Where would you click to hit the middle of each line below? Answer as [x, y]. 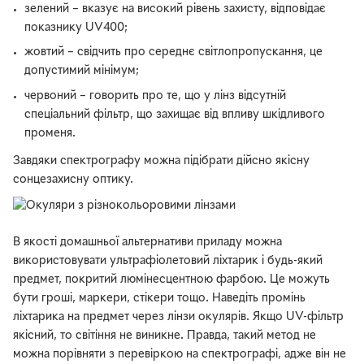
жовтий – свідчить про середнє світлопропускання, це [174, 53]
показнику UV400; [76, 28]
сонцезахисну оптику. [73, 180]
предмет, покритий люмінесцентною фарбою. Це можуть [171, 280]
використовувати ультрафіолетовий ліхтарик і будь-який [168, 262]
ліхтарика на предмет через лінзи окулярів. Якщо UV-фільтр [178, 318]
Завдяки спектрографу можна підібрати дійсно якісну [161, 162]
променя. [50, 133]
